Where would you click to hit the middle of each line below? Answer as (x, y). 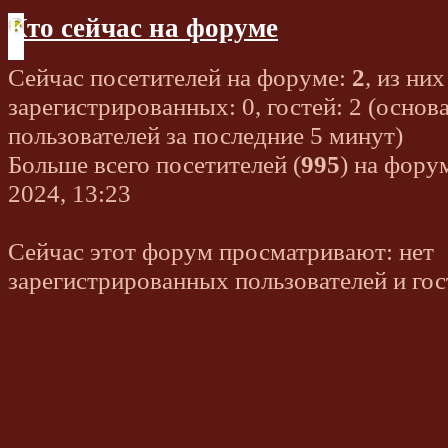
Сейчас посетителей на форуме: (180, 76)
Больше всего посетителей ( (154, 163)
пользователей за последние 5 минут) (205, 134)
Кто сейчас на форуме (143, 28)
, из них (405, 76)
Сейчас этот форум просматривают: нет (221, 250)
